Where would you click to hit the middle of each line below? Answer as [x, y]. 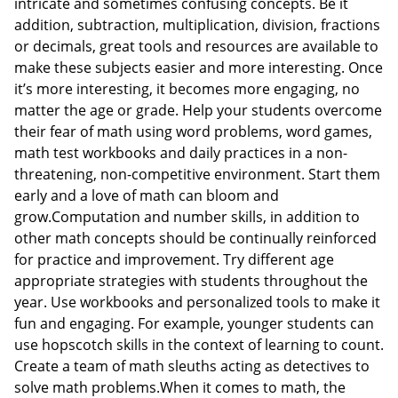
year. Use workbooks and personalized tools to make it [197, 302]
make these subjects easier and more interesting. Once [199, 67]
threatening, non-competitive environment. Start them [197, 174]
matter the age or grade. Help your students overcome [198, 110]
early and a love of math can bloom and [147, 195]
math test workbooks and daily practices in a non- [181, 152]
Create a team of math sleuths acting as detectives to [192, 366]
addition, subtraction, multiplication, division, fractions [197, 24]
